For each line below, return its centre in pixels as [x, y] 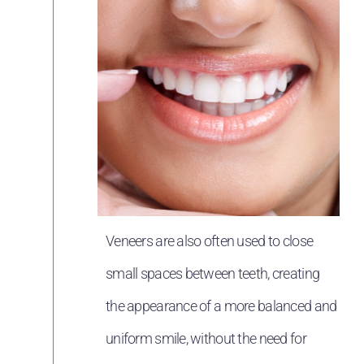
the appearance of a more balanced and [221, 305]
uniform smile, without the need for [206, 338]
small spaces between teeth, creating [213, 273]
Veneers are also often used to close [210, 240]
